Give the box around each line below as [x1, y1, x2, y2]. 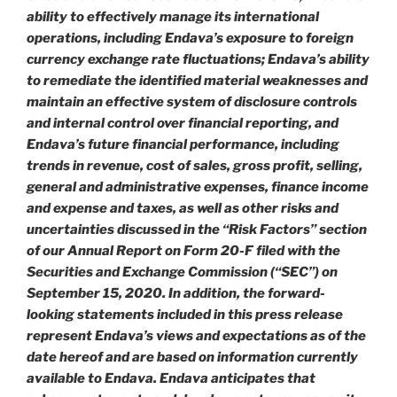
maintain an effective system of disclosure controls [27, 94, 357, 111]
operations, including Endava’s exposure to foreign [27, 30, 354, 47]
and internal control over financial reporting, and [27, 115, 339, 132]
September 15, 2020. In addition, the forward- [27, 285, 325, 302]
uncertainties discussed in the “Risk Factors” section [27, 222, 367, 238]
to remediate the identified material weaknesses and [27, 73, 368, 90]
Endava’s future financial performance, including [27, 136, 339, 153]
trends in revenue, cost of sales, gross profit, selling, [27, 158, 362, 175]
